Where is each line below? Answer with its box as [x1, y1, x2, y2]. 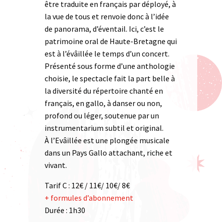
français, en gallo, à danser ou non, [45, 98, 162, 108]
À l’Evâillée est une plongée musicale [45, 135, 169, 145]
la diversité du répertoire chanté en [45, 86, 163, 96]
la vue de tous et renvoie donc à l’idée [45, 11, 169, 21]
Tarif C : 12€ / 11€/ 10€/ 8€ [45, 180, 130, 190]
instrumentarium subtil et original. [45, 123, 164, 133]
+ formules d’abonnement [45, 193, 133, 203]
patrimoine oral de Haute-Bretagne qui [45, 36, 177, 46]
